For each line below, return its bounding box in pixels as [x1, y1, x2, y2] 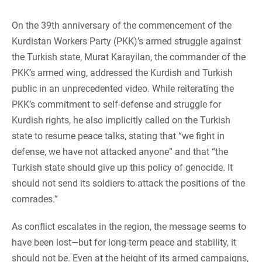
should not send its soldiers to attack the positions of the [12, 178, 245, 189]
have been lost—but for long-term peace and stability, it [12, 237, 236, 249]
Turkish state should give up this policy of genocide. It [12, 162, 233, 174]
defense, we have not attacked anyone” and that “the [12, 146, 228, 158]
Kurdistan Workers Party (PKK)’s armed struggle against [12, 36, 241, 47]
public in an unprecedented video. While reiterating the [12, 83, 234, 95]
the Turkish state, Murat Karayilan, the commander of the [12, 51, 246, 63]
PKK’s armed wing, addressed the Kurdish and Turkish [12, 67, 233, 79]
